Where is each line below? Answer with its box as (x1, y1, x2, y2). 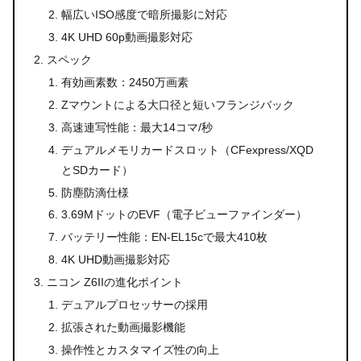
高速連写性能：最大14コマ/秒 (60, 120, 213, 134)
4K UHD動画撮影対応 (60, 253, 170, 267)
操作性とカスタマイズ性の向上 (60, 342, 219, 356)
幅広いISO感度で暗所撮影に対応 (60, 8, 227, 22)
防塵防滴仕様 (60, 185, 129, 199)
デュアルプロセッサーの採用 (60, 297, 208, 311)
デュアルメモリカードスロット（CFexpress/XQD (60, 143, 313, 156)
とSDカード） (60, 163, 133, 176)
